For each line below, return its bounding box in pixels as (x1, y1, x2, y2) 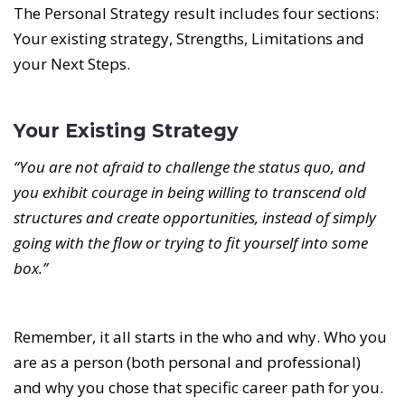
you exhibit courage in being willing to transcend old (14, 182, 366, 203)
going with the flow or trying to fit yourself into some (14, 232, 368, 254)
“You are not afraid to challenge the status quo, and (14, 156, 365, 178)
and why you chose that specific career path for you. (14, 377, 383, 399)
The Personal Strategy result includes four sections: (14, 3, 379, 24)
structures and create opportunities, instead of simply (14, 207, 376, 229)
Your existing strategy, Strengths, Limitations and (14, 28, 364, 50)
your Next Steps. (14, 53, 134, 75)
